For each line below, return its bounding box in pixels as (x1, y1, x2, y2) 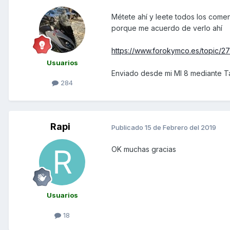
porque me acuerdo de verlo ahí (111, 23, 222, 32)
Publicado (111, 123, 145, 131)
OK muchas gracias (111, 145, 176, 154)
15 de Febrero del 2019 (145, 123, 216, 131)
